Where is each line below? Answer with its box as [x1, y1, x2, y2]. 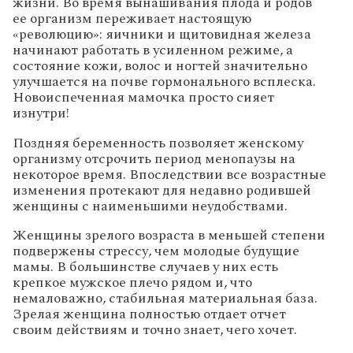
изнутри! [13, 102, 69, 124]
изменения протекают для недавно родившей [13, 179, 311, 201]
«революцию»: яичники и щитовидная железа [13, 23, 311, 45]
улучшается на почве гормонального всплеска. [13, 70, 316, 92]
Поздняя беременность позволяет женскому [13, 132, 303, 154]
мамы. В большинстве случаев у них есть [13, 256, 278, 278]
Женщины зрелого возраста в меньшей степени [13, 225, 325, 247]
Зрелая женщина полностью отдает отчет [13, 303, 286, 325]
